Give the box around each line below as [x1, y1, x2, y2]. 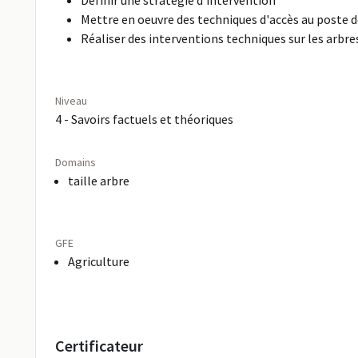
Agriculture [68, 253, 129, 269]
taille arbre [68, 173, 129, 189]
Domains [55, 155, 96, 169]
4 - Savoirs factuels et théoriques [55, 111, 233, 127]
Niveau [55, 93, 87, 108]
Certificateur [55, 336, 143, 356]
